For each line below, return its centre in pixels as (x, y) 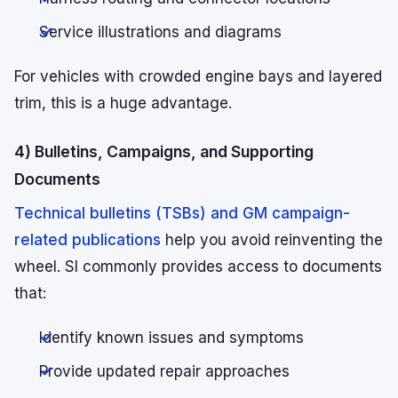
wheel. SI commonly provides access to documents (198, 267)
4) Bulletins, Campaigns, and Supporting (164, 152)
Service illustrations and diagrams (160, 32)
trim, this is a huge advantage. (123, 103)
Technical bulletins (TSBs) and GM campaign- (182, 214)
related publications (88, 240)
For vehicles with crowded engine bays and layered (198, 77)
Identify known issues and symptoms (171, 338)
